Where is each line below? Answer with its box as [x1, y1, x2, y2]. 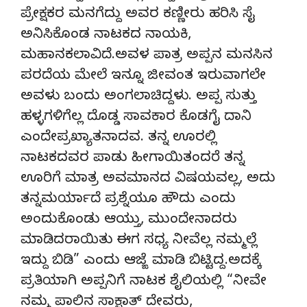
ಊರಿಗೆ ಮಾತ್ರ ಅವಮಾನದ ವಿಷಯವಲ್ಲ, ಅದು [21, 170, 275, 189]
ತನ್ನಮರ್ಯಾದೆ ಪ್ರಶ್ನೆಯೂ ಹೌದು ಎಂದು [21, 191, 236, 210]
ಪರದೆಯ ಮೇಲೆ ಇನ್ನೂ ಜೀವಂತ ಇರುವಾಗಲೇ [21, 67, 266, 86]
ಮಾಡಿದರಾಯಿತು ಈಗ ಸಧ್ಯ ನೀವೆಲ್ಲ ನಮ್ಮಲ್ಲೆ [21, 232, 257, 251]
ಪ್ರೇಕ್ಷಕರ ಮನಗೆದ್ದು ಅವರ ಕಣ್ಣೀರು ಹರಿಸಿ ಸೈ [21, 5, 255, 25]
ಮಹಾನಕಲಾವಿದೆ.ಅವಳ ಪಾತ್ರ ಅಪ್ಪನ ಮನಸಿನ [21, 47, 273, 66]
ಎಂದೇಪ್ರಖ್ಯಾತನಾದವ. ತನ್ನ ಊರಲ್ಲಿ [21, 129, 217, 148]
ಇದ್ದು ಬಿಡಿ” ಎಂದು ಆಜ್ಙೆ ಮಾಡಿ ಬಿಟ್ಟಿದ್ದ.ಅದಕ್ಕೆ [21, 252, 262, 271]
